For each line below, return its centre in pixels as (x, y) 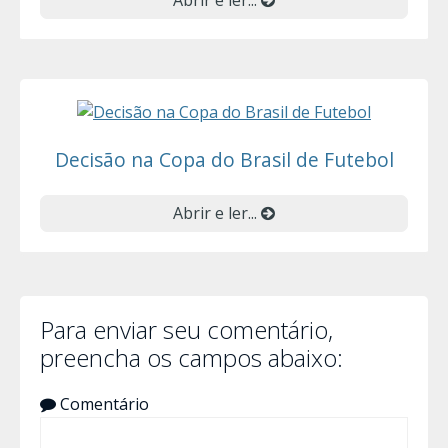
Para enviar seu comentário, (186, 329)
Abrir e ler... (217, 212)
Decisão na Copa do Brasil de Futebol (224, 159)
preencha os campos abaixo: (191, 357)
